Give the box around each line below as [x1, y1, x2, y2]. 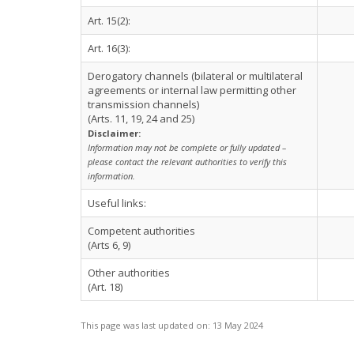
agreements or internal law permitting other [88, 83, 296, 97]
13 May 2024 [213, 319, 263, 331]
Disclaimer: [88, 127, 141, 139]
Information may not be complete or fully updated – [88, 141, 286, 153]
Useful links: [88, 196, 146, 210]
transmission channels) [88, 97, 199, 111]
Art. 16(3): [88, 41, 130, 55]
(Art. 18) [88, 280, 122, 294]
